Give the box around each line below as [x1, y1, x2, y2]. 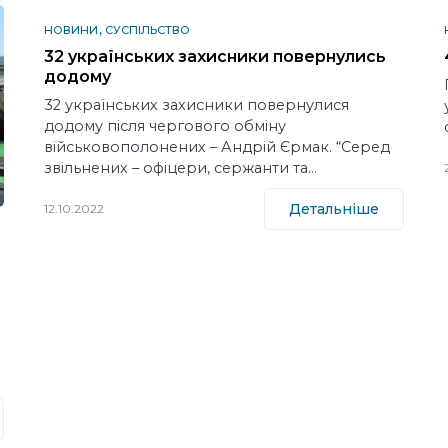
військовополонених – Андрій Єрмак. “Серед [44, 137, 390, 156]
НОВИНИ [44, 22, 98, 37]
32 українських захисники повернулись [44, 46, 386, 66]
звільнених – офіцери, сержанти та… [44, 158, 317, 177]
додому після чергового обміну [44, 116, 286, 135]
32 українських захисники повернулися [44, 95, 349, 114]
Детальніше [289, 200, 379, 219]
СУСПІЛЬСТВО [105, 22, 190, 37]
